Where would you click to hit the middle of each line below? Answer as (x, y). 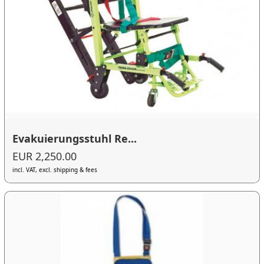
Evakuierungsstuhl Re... (75, 139)
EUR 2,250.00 (45, 156)
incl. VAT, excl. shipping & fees (55, 170)
